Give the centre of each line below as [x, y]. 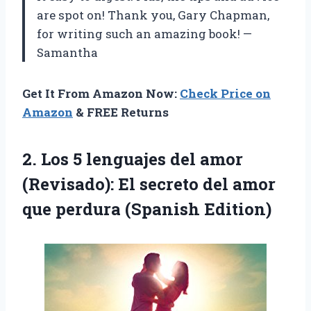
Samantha [67, 53]
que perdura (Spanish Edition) [147, 209]
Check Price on [225, 94]
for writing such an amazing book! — [144, 34]
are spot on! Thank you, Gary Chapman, [153, 15]
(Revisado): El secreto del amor [149, 184]
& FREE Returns [121, 112]
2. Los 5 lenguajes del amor [133, 159]
